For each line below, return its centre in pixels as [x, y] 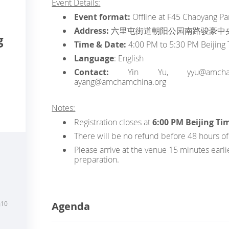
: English [129, 58]
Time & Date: [101, 44]
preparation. [96, 159]
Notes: [64, 108]
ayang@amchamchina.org [120, 82]
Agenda [71, 206]
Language [94, 58]
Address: [92, 31]
